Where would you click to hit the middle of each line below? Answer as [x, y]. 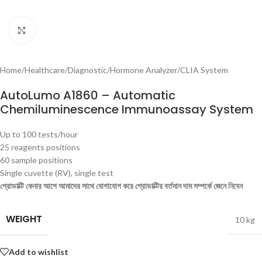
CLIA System [204, 70]
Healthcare [45, 70]
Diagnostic [87, 70]
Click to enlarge [63, 30]
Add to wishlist [39, 251]
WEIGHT [24, 219]
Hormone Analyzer [144, 70]
